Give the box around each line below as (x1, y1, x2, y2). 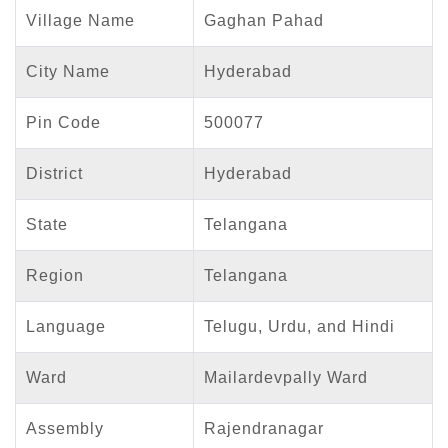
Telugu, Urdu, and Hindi (204, 317, 395, 335)
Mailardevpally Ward (204, 368, 368, 386)
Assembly (26, 419, 104, 437)
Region (26, 266, 84, 284)
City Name (26, 62, 110, 80)
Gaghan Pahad (204, 11, 324, 29)
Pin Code (26, 113, 101, 131)
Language (26, 317, 106, 335)
